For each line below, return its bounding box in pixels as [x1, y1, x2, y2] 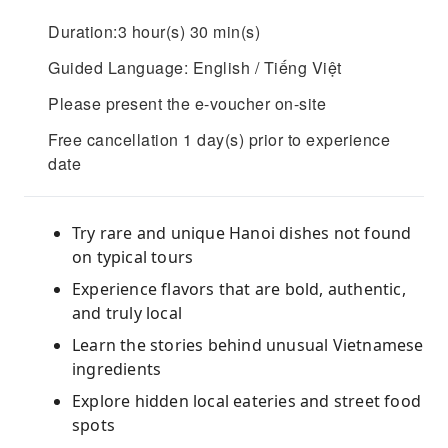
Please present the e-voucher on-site [48, 92, 326, 115]
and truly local [72, 302, 182, 324]
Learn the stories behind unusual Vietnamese [72, 334, 424, 356]
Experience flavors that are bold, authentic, [72, 278, 406, 300]
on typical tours [72, 246, 194, 268]
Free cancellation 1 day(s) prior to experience [48, 128, 390, 151]
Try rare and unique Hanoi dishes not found [72, 222, 412, 244]
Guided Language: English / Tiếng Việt [48, 56, 342, 79]
